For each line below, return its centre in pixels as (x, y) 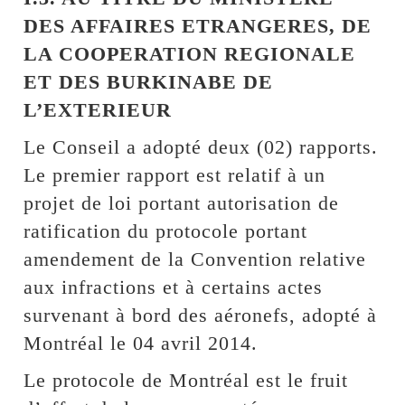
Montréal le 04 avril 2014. (141, 343)
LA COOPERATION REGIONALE (190, 53)
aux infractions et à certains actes (174, 287)
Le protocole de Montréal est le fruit (186, 380)
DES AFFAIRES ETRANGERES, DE (198, 25)
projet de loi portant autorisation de (182, 202)
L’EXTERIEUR (98, 109)
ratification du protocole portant (166, 231)
